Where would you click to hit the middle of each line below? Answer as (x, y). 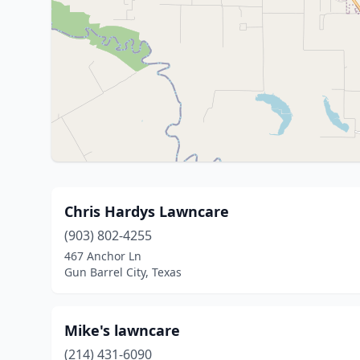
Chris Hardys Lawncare (147, 211)
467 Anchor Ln (103, 256)
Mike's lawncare (122, 330)
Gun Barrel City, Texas (123, 272)
